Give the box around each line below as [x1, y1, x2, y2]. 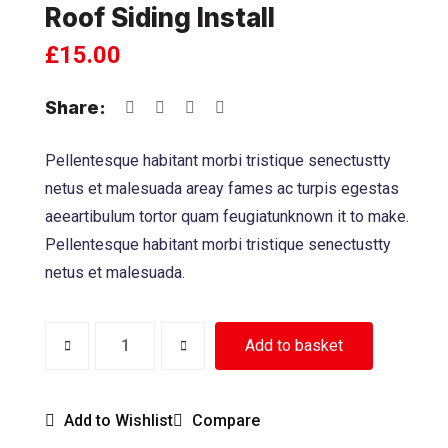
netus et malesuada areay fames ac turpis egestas [45, 178, 399, 198]
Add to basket [245, 335, 343, 355]
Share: [45, 96, 106, 118]
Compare [192, 410, 260, 430]
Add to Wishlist [64, 410, 173, 430]
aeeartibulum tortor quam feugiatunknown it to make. [45, 206, 409, 226]
